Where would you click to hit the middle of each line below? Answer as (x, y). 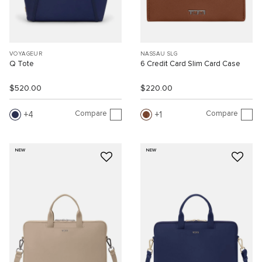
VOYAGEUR (26, 54)
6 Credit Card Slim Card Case (190, 64)
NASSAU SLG (159, 54)
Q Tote (22, 64)
